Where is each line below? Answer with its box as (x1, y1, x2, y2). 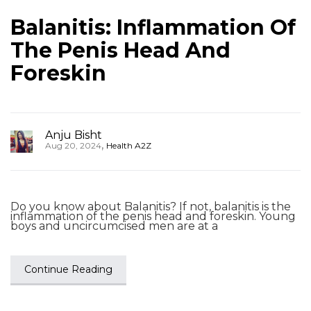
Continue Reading (24, 263, 112, 276)
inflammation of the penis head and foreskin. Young (10, 210, 296, 223)
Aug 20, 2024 (45, 140, 101, 151)
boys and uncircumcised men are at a (10, 219, 218, 233)
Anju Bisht (45, 128, 102, 142)
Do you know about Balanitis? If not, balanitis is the (10, 200, 291, 213)
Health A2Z (106, 140, 151, 151)
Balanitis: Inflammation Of (10, 15, 296, 40)
